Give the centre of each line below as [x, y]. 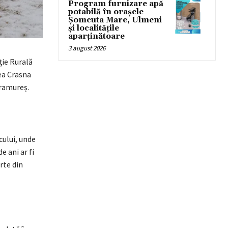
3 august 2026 [87, 48]
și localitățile [94, 28]
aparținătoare [96, 36]
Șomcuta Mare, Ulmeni [115, 20]
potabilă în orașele [106, 12]
